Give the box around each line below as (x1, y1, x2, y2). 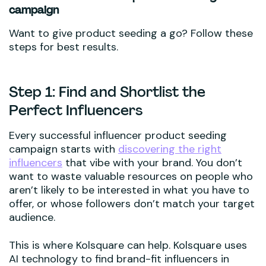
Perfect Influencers (9, 100, 142, 119)
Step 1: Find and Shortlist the (9, 82, 205, 101)
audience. (9, 210, 55, 224)
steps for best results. (9, 39, 118, 54)
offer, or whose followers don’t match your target (9, 196, 255, 211)
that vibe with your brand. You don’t (62, 155, 242, 170)
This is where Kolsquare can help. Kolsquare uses (9, 237, 247, 252)
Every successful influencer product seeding (9, 128, 227, 142)
